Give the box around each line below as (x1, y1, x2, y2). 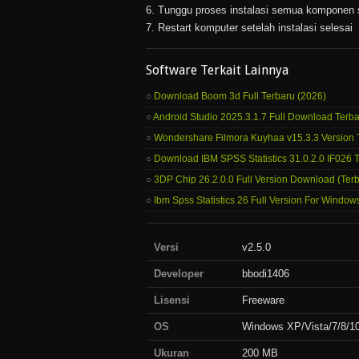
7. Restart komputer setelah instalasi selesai (146, 22, 353, 34)
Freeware (242, 294, 284, 306)
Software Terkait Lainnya (146, 63, 288, 78)
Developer (154, 268, 204, 280)
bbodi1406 (242, 268, 289, 280)
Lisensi (154, 294, 190, 306)
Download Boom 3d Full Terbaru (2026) (154, 91, 326, 102)
